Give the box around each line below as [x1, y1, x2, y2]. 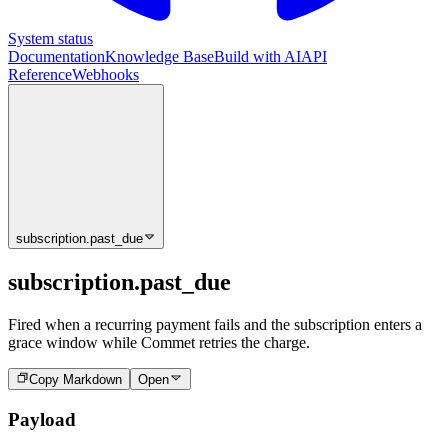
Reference [8, 65, 72, 83]
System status [8, 29, 93, 47]
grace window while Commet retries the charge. [8, 334, 310, 352]
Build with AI [214, 47, 301, 65]
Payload [8, 409, 76, 431]
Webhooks [72, 65, 139, 83]
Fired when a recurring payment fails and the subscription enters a [8, 316, 422, 334]
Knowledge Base [105, 47, 214, 65]
